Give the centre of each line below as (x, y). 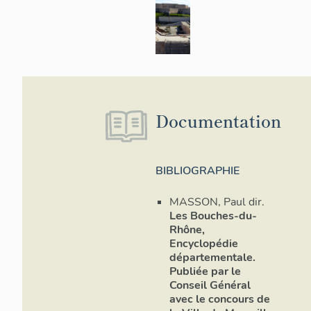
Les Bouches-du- (213, 216)
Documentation (218, 120)
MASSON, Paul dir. (217, 202)
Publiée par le (205, 272)
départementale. (212, 258)
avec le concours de (220, 300)
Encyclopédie (204, 244)
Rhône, (187, 230)
